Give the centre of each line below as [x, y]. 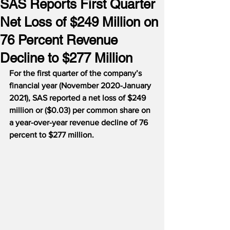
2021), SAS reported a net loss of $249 [79, 98]
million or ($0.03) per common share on [81, 110]
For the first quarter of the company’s [76, 73]
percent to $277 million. [52, 135]
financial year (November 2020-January [81, 85]
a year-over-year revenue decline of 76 [80, 122]
